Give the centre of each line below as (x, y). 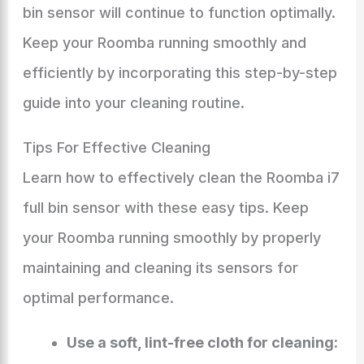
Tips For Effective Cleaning (116, 147)
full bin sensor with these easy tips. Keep (165, 208)
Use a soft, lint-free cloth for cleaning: (202, 342)
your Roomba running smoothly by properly (171, 238)
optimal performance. (98, 298)
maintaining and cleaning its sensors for (160, 268)
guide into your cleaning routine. (133, 103)
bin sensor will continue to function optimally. (179, 13)
